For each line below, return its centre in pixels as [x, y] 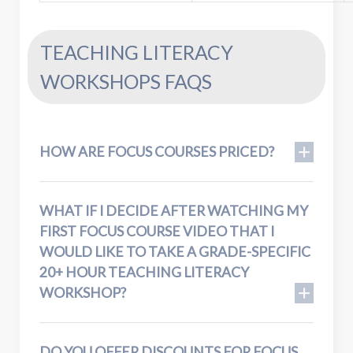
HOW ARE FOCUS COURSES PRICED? [157, 151]
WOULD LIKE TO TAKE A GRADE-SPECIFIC [175, 251]
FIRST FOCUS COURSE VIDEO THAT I [157, 231]
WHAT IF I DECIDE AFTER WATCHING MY [174, 210]
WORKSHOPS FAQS [126, 81]
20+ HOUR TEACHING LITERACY [144, 272]
